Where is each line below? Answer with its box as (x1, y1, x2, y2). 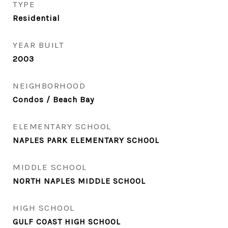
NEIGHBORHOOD (13, 80, 85, 91)
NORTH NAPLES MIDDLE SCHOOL (13, 176, 146, 186)
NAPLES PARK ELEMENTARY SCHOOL (13, 135, 159, 145)
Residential (13, 13, 60, 23)
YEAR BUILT (13, 40, 64, 50)
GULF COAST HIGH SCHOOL (13, 217, 121, 226)
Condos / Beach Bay (13, 95, 94, 104)
